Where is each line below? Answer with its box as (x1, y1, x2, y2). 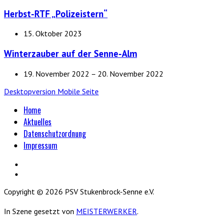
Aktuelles (24, 115, 52, 128)
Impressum (24, 139, 57, 151)
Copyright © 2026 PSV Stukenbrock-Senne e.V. (4, 186, 154, 196)
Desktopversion (4, 86, 57, 96)
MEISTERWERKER (76, 206, 137, 216)
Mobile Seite (57, 86, 99, 96)
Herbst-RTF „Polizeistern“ (4, 7, 108, 20)
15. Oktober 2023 (24, 28, 82, 39)
